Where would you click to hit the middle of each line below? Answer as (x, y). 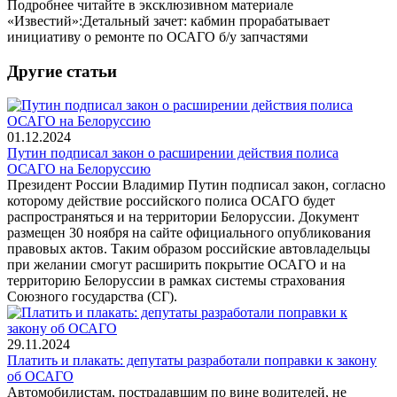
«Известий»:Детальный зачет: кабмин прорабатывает (168, 20)
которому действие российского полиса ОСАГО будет (171, 201)
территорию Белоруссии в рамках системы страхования (176, 281)
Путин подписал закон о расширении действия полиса (173, 153)
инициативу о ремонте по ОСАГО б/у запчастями (158, 36)
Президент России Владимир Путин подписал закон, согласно (196, 185)
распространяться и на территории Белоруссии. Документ (183, 217)
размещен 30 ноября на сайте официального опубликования (189, 233)
